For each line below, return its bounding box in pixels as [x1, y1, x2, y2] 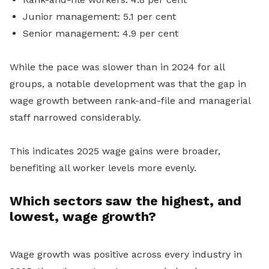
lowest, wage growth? [10, 209, 156, 225]
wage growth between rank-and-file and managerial [10, 95, 250, 107]
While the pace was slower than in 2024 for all [10, 61, 225, 73]
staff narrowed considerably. [10, 112, 141, 124]
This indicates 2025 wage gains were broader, [10, 145, 220, 157]
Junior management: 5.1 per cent [23, 11, 176, 23]
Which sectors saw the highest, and [10, 193, 241, 209]
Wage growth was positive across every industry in [10, 249, 242, 261]
